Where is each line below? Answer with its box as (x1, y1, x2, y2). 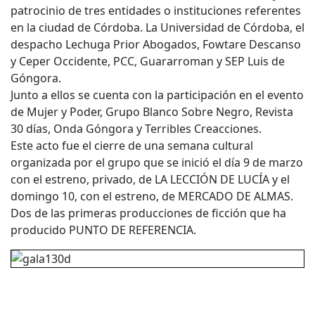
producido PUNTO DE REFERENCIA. (11, 222, 196, 238)
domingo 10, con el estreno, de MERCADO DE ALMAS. (11, 188, 293, 204)
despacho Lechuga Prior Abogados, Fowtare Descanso (11, 37, 301, 52)
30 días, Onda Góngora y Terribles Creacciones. (11, 121, 262, 136)
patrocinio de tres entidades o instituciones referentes (11, 3, 301, 18)
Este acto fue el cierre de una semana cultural (11, 138, 253, 153)
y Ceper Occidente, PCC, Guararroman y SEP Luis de (11, 53, 285, 69)
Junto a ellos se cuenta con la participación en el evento (11, 87, 304, 103)
